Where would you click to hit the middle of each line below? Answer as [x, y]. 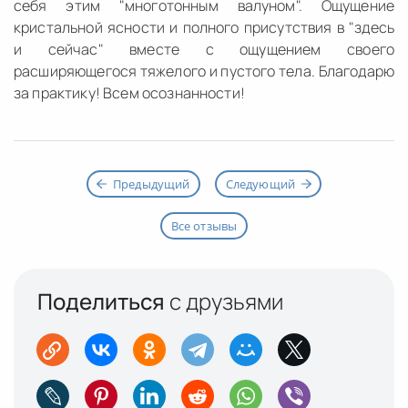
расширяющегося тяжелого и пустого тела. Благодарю [204, 71]
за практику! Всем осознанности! [129, 93]
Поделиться [101, 301]
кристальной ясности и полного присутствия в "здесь [204, 27]
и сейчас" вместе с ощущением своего [204, 49]
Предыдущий [151, 184]
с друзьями [224, 301]
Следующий [260, 184]
